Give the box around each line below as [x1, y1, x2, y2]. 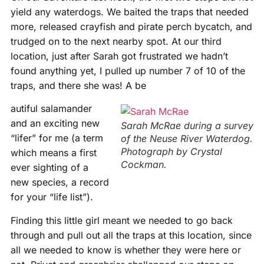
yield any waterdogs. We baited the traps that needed [10, 5, 249, 18]
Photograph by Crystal [121, 146, 223, 158]
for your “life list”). [10, 191, 93, 203]
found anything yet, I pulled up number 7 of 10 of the [10, 64, 245, 77]
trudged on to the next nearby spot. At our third [10, 35, 222, 47]
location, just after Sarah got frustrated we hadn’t [10, 49, 228, 62]
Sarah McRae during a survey [121, 120, 254, 132]
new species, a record [10, 176, 109, 189]
